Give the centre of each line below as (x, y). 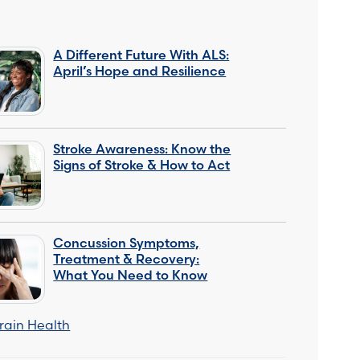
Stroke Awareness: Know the (142, 148)
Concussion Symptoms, (127, 242)
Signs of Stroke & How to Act (142, 164)
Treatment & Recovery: (127, 258)
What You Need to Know (131, 274)
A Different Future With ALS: (141, 54)
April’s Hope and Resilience (140, 70)
